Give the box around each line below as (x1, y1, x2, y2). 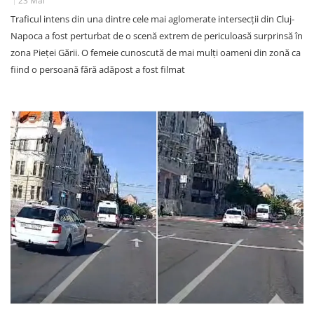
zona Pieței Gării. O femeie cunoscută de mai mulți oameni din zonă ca (11, 46, 301, 59)
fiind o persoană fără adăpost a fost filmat (11, 62, 185, 76)
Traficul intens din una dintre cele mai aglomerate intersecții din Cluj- (11, 12, 294, 25)
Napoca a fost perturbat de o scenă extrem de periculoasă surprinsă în (11, 29, 303, 42)
